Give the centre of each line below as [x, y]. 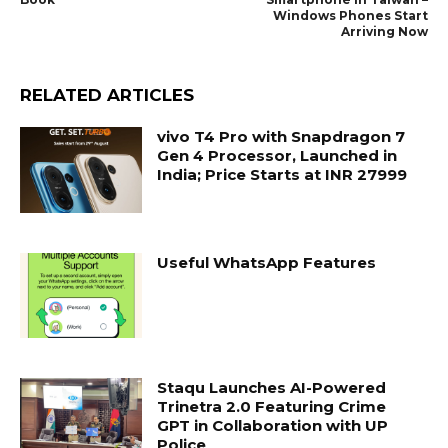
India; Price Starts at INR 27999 [282, 175]
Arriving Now [384, 32]
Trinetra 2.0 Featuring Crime [272, 407]
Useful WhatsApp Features [269, 262]
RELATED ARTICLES [107, 95]
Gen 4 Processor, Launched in [277, 156]
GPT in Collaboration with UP [273, 426]
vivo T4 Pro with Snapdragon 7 [281, 137]
